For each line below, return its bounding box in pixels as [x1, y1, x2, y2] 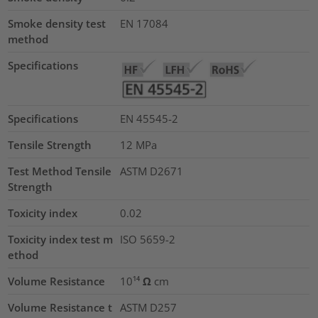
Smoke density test [8, 16, 106, 31]
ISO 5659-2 [119, 232, 175, 247]
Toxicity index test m [8, 232, 114, 247]
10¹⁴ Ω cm [119, 274, 169, 289]
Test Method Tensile [8, 164, 112, 179]
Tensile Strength [8, 138, 92, 153]
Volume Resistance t [8, 300, 113, 315]
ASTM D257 [119, 300, 177, 315]
